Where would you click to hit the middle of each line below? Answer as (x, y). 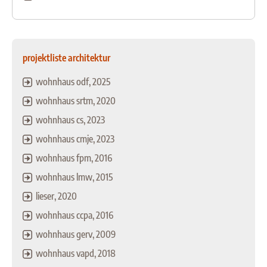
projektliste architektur (66, 58)
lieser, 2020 (56, 196)
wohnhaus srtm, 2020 (76, 101)
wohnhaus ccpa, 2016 (74, 215)
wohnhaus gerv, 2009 (76, 235)
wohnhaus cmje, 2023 (75, 139)
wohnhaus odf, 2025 (73, 82)
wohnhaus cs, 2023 (70, 120)
